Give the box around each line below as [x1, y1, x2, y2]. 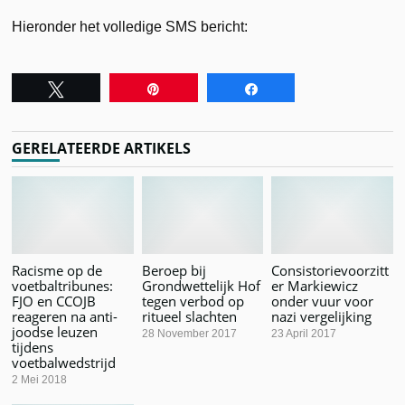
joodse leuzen [12, 322, 99, 341]
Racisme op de [12, 260, 103, 279]
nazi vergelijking [270, 306, 372, 325]
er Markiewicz [270, 276, 358, 295]
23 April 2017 [270, 326, 336, 340]
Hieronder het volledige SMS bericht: [12, 18, 249, 34]
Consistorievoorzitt [270, 260, 389, 279]
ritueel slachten [141, 306, 237, 325]
